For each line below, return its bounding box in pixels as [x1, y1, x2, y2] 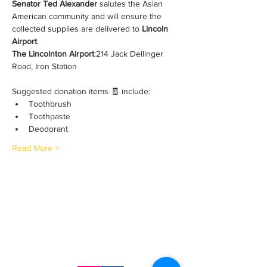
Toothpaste [29, 111, 70, 121]
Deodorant [29, 124, 68, 133]
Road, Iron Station [12, 61, 77, 71]
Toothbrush [29, 99, 72, 108]
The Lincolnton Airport [12, 49, 94, 58]
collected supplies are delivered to [12, 24, 142, 33]
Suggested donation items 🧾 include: [12, 86, 150, 96]
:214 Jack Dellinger [94, 49, 166, 58]
